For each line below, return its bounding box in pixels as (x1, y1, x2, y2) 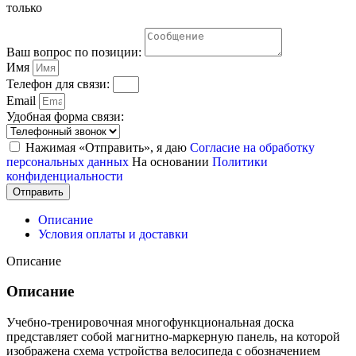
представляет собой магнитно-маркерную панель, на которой (6, 330, 340, 344)
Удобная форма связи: (6, 109, 124, 123)
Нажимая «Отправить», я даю (25, 140, 190, 154)
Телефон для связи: (6, 76, 113, 91)
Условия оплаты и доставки (38, 226, 188, 241)
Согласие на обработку (190, 140, 315, 154)
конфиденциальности (6, 168, 123, 183)
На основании (132, 154, 212, 168)
